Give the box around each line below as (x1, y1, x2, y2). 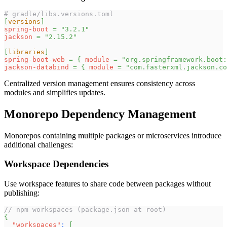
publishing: (4, 188, 40, 198)
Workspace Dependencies (4, 159, 108, 170)
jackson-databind (4, 63, 69, 71)
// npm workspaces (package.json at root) (4, 206, 166, 214)
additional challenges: (4, 140, 73, 149)
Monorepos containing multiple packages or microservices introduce (4, 131, 221, 140)
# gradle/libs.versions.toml (4, 10, 113, 18)
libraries (8, 48, 45, 56)
